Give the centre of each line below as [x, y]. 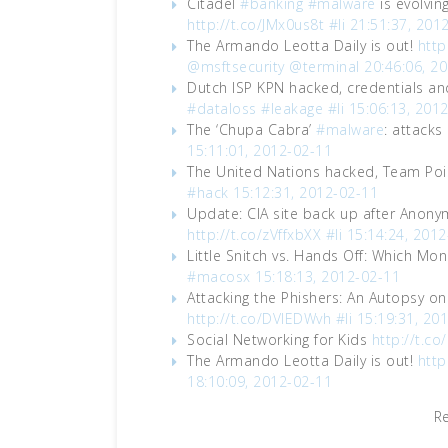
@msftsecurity [236, 66]
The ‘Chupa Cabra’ [251, 129]
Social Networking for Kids [279, 339]
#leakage [292, 108]
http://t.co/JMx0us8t [255, 24]
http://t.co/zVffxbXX [254, 234]
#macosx [219, 276]
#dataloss [222, 108]
